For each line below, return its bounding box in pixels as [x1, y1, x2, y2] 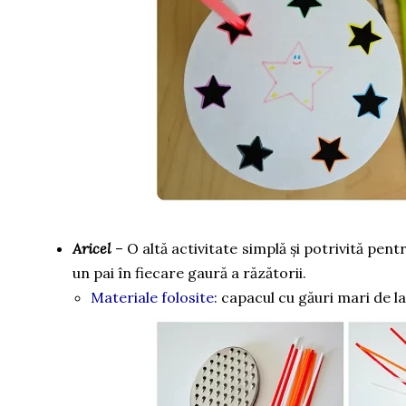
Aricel [72, 239, 111, 257]
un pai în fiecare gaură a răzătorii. [72, 264, 306, 282]
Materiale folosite [91, 288, 214, 306]
